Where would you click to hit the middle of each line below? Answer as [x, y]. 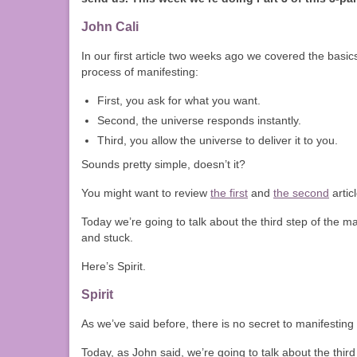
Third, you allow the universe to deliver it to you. [218, 141]
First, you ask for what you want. [179, 101]
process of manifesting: [140, 72]
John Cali [110, 27]
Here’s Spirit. [114, 267]
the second [301, 193]
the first [229, 193]
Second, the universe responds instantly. [199, 121]
